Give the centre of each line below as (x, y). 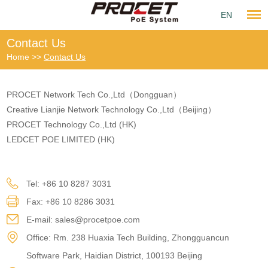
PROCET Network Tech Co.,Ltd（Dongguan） (94, 95)
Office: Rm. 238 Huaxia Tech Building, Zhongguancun (128, 237)
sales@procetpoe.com (98, 220)
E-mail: (41, 220)
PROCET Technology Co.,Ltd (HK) (72, 124)
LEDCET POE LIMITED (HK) (61, 139)
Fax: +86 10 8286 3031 (71, 202)
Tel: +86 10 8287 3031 (69, 184)
